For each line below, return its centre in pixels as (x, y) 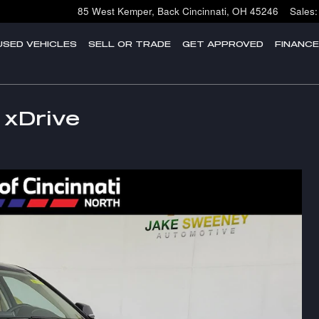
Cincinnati (204, 11)
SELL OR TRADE (130, 44)
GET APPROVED (223, 44)
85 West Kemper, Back (129, 11)
